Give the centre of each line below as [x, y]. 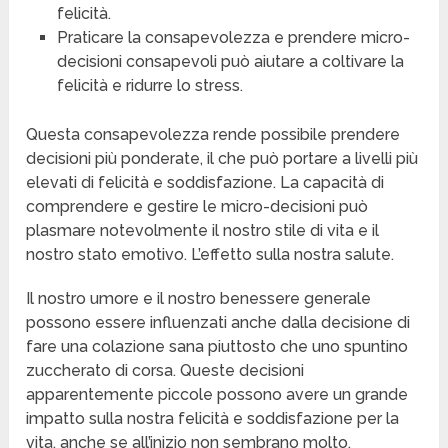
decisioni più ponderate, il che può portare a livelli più [222, 159]
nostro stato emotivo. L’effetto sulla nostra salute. [210, 255]
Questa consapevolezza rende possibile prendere [213, 135]
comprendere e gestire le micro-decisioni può [197, 207]
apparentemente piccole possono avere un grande [217, 395]
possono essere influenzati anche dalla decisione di [218, 323]
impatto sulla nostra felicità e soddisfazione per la [213, 419]
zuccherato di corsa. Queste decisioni [165, 371]
